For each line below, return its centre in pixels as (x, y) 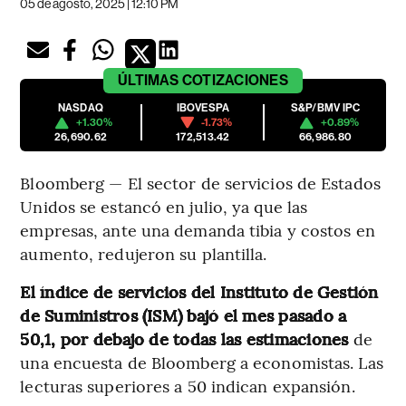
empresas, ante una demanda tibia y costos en (198, 230)
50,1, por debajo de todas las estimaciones (187, 339)
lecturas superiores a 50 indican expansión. (188, 386)
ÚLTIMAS (149, 81)
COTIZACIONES (235, 81)
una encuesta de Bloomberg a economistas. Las (202, 362)
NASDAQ (81, 108)
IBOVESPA (203, 108)
